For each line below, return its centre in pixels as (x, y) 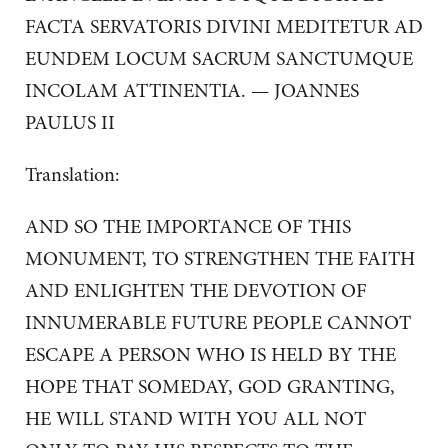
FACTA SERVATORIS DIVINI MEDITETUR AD (224, 27)
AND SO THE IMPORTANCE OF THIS (188, 227)
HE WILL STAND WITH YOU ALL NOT (195, 419)
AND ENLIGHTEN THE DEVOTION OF (196, 291)
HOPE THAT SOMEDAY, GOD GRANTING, (210, 387)
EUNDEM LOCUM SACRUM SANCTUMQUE (219, 59)
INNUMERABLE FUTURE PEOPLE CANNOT (218, 323)
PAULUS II (70, 123)
